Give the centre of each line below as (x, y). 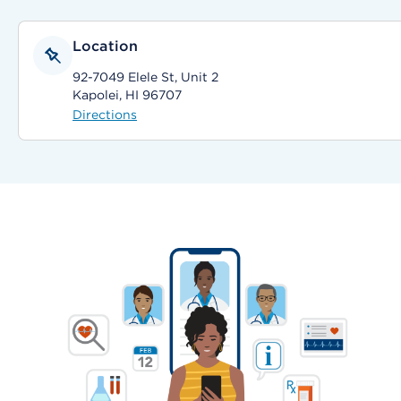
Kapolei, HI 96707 (127, 95)
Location (106, 46)
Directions (105, 115)
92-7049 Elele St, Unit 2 (145, 77)
